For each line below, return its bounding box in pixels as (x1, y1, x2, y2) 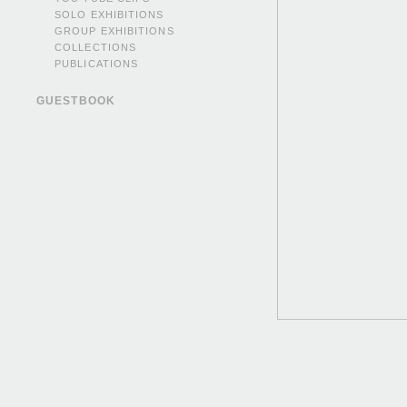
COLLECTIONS (55, 42, 137, 53)
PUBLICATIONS (55, 58, 139, 69)
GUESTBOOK (36, 94, 115, 107)
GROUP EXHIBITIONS (55, 25, 174, 36)
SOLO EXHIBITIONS (55, 9, 164, 20)
